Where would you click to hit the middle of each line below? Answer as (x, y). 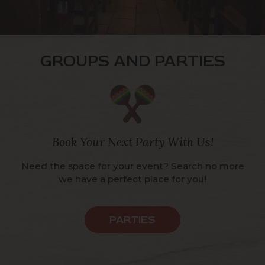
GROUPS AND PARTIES (132, 61)
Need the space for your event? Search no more (132, 166)
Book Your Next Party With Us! (132, 142)
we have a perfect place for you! (132, 179)
